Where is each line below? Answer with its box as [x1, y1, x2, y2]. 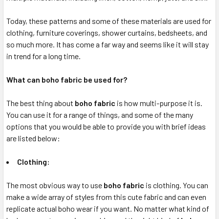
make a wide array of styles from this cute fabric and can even [6, 192, 206, 201]
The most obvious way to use [6, 180, 104, 190]
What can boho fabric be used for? [6, 75, 127, 84]
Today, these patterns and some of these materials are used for [6, 16, 211, 25]
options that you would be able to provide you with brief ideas [6, 122, 206, 131]
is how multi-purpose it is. [117, 98, 202, 108]
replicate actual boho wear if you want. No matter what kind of [6, 204, 209, 213]
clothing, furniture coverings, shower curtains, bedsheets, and [6, 28, 207, 37]
